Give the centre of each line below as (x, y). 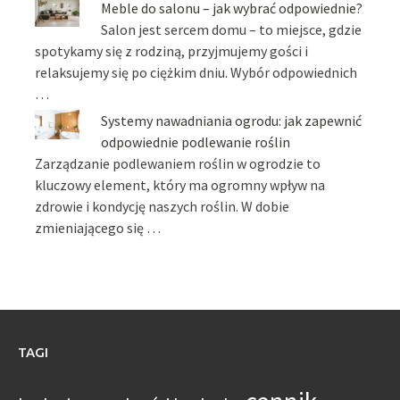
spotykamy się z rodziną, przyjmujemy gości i (172, 50)
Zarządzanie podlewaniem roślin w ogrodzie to (178, 164)
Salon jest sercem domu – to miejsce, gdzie (232, 29)
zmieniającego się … (98, 228)
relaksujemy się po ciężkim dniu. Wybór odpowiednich (196, 72)
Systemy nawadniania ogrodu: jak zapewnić (232, 121)
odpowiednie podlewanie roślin (196, 142)
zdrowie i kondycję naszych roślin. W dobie (162, 207)
